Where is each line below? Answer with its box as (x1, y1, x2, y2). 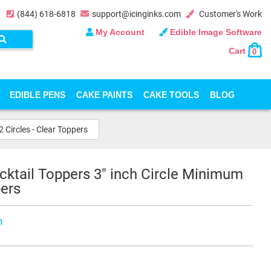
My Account (93, 27, 147, 37)
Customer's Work (197, 9, 262, 19)
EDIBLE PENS (10, 89, 65, 100)
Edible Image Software (168, 27, 262, 37)
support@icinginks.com (92, 9, 181, 19)
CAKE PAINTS (76, 89, 132, 100)
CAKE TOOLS (143, 89, 199, 100)
